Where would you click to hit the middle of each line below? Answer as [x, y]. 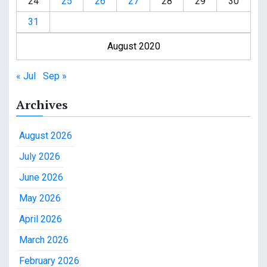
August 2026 [46, 136]
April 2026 [41, 219]
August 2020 [133, 46]
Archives [42, 105]
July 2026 [40, 157]
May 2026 [40, 198]
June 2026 [41, 178]
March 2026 [44, 240]
